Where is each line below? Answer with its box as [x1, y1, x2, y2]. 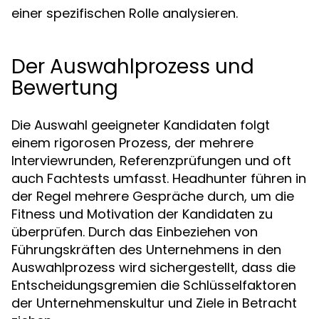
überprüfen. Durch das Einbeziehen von [11, 223, 258, 241]
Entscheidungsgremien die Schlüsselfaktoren [11, 276, 296, 294]
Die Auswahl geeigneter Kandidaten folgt [11, 116, 270, 134]
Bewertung [11, 74, 118, 102]
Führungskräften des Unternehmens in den [11, 241, 281, 258]
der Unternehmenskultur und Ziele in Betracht [11, 294, 297, 312]
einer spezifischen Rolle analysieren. [11, 4, 238, 22]
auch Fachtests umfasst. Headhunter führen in [11, 169, 306, 187]
